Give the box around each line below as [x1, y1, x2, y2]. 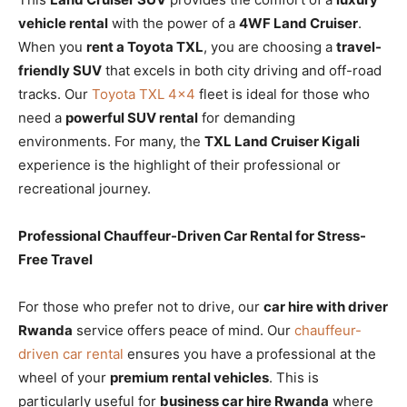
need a [18, 108, 65, 126]
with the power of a [108, 14, 239, 32]
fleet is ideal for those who [195, 84, 370, 103]
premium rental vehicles [110, 368, 269, 386]
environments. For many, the [18, 132, 204, 150]
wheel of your [18, 368, 110, 386]
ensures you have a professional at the [124, 344, 376, 362]
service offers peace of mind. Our [73, 321, 294, 339]
